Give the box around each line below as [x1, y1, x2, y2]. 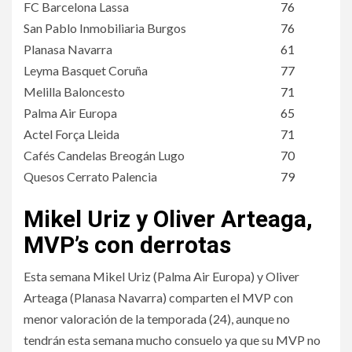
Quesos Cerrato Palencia [24, 168, 157, 184]
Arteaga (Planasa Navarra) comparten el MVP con [24, 289, 293, 305]
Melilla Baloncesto [24, 83, 125, 99]
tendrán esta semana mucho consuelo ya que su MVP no [24, 332, 321, 347]
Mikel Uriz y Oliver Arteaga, [24, 204, 313, 233]
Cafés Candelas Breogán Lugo [24, 147, 185, 163]
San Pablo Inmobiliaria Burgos [24, 20, 186, 35]
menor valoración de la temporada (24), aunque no [24, 310, 290, 326]
